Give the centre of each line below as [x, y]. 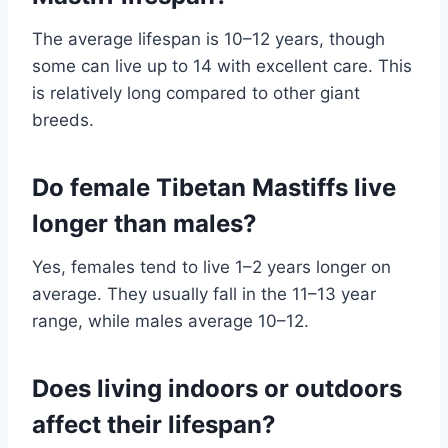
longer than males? [144, 224]
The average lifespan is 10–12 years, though [208, 39]
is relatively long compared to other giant [196, 93]
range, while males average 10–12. [170, 321]
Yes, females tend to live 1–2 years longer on [211, 267]
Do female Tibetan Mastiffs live [214, 188]
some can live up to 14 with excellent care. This [222, 66]
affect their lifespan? [154, 425]
